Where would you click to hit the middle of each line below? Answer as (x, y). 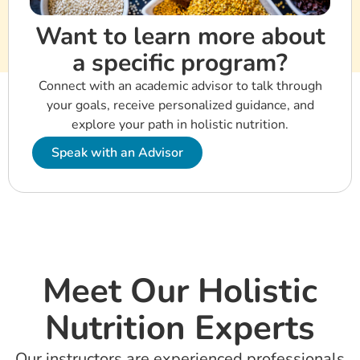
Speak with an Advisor (117, 152)
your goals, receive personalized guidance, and (180, 105)
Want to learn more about (180, 36)
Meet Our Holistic (180, 291)
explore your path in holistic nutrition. (180, 124)
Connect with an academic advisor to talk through (180, 86)
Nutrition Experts (180, 328)
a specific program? (180, 63)
